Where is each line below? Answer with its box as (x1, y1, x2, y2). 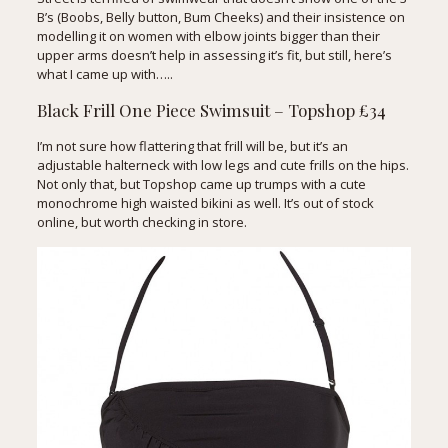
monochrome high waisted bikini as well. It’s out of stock (36, 194, 374, 213)
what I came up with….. (36, 65, 173, 84)
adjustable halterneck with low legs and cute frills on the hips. (36, 156, 409, 175)
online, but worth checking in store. (36, 213, 247, 232)
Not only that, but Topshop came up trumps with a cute (36, 175, 366, 194)
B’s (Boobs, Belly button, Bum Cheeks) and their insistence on (36, 8, 405, 27)
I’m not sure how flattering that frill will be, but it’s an (36, 137, 348, 156)
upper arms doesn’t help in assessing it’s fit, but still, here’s (36, 46, 392, 65)
